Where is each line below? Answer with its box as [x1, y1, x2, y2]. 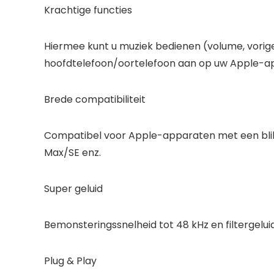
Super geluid [44, 181, 103, 196]
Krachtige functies [44, 2, 132, 17]
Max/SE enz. [44, 145, 101, 160]
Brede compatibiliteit [44, 92, 146, 106]
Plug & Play [44, 253, 97, 268]
